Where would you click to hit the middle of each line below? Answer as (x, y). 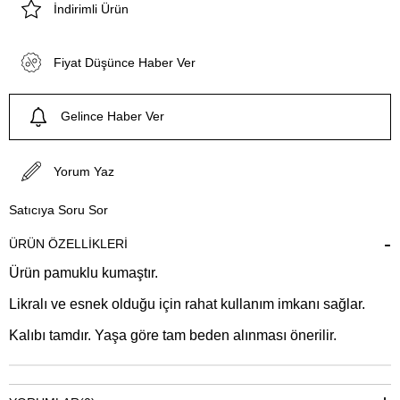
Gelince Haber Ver (112, 117)
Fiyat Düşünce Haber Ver (125, 62)
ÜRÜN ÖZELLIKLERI (68, 243)
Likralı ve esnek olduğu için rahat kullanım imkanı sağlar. (187, 304)
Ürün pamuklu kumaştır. (83, 272)
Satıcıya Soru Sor (58, 209)
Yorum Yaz (84, 171)
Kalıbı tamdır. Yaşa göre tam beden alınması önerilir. (173, 335)
